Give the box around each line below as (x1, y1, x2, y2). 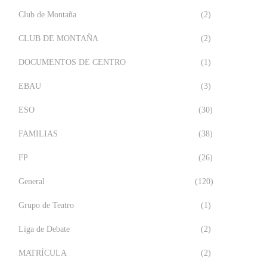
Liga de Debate (18, 225, 70, 234)
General (18, 177, 45, 187)
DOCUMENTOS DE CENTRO (18, 58, 126, 67)
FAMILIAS (18, 129, 58, 139)
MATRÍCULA (18, 249, 67, 258)
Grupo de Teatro (18, 201, 74, 210)
